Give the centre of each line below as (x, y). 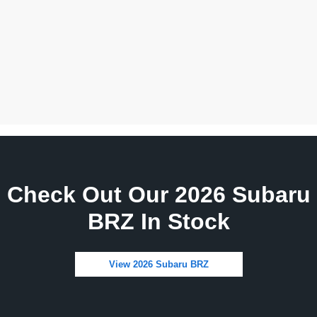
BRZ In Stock (158, 222)
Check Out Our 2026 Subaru (158, 195)
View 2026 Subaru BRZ (158, 265)
